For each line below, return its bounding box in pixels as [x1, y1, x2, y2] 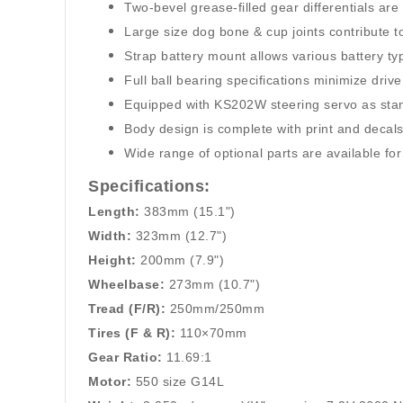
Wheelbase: [88, 277, 165, 291]
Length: [88, 204, 140, 219]
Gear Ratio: [88, 350, 163, 364]
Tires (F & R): [88, 326, 175, 340]
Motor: [88, 374, 131, 389]
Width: [88, 228, 131, 243]
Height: [88, 253, 137, 267]
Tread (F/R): [88, 301, 166, 316]
